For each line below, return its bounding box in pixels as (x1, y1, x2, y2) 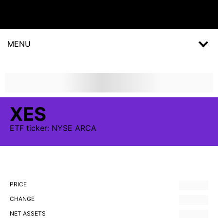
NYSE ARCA (52, 123, 96, 133)
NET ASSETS (10, 210, 46, 217)
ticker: (24, 123, 52, 133)
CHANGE (10, 195, 35, 202)
